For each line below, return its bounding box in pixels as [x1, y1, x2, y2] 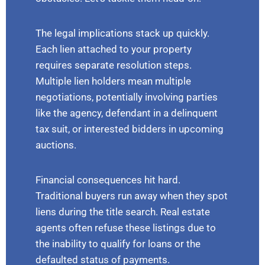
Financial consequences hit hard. [35, 174, 180, 186]
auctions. [35, 139, 76, 151]
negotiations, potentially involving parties [35, 91, 218, 104]
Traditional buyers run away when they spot [35, 190, 228, 202]
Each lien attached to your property [35, 43, 192, 56]
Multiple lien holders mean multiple [35, 75, 191, 88]
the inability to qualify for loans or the [35, 238, 201, 250]
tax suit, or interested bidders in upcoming [35, 123, 224, 135]
